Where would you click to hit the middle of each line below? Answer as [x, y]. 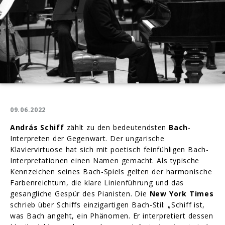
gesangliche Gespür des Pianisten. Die [80, 193]
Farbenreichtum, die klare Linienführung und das [97, 182]
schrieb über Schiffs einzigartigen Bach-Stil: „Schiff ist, [108, 204]
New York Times [182, 193]
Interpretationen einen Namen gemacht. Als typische [105, 160]
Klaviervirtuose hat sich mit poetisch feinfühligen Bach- [109, 149]
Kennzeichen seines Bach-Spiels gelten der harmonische [111, 171]
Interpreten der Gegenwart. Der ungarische [87, 138]
